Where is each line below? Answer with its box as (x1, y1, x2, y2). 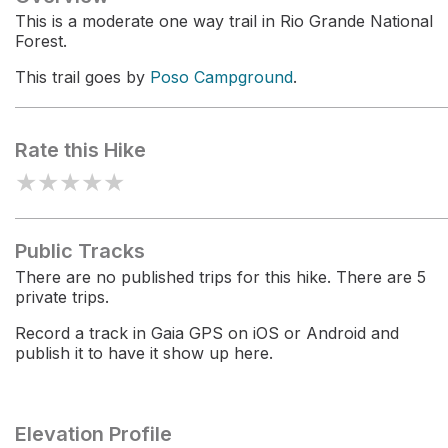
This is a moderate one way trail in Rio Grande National (15, 11, 433, 31)
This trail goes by (15, 67, 150, 87)
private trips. (15, 287, 109, 307)
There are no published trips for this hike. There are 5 (15, 267, 426, 287)
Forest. (15, 31, 67, 51)
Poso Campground (150, 67, 293, 87)
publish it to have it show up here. (15, 343, 273, 363)
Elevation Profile (15, 422, 172, 446)
